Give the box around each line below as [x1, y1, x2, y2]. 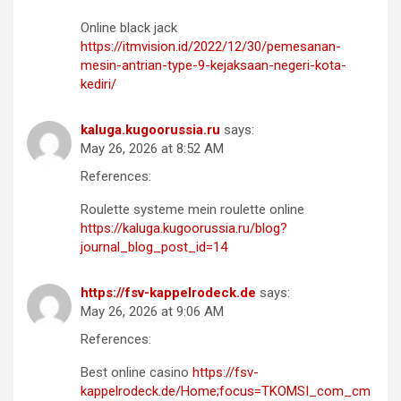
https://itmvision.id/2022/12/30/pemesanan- [81, 38, 341, 55]
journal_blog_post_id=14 [81, 238, 227, 255]
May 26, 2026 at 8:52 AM [81, 140, 224, 157]
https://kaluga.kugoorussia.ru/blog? [81, 219, 287, 236]
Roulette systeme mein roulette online [81, 200, 304, 218]
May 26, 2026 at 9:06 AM [81, 303, 224, 320]
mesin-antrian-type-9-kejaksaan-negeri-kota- [81, 56, 346, 73]
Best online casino [81, 363, 192, 380]
